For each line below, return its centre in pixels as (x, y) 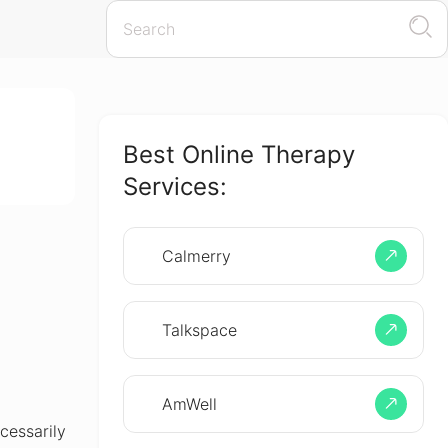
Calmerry (196, 256)
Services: (174, 186)
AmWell (189, 404)
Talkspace (199, 330)
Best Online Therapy (238, 154)
